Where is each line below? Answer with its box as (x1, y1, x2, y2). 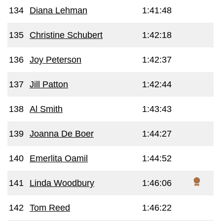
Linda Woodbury (30, 178, 94, 188)
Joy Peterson (30, 55, 81, 65)
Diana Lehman (30, 5, 87, 15)
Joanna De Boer (30, 129, 94, 139)
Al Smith (30, 104, 63, 114)
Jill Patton (30, 79, 68, 89)
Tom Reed (30, 203, 70, 213)
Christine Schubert (30, 30, 103, 40)
